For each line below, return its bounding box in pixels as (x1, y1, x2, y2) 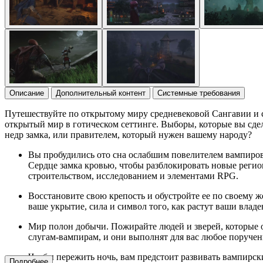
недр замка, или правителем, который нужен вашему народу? (5, 129, 252, 140)
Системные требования (157, 88, 240, 97)
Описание (9, 88, 44, 97)
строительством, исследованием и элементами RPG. (28, 170, 238, 181)
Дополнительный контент (56, 88, 146, 97)
